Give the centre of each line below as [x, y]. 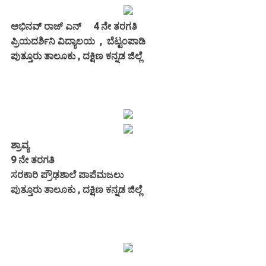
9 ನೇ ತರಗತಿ [33, 160]
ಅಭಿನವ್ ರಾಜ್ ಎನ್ [52, 26]
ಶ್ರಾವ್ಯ [21, 145]
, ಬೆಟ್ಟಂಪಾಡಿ [120, 41]
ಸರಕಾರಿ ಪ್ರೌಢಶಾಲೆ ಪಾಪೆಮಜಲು [68, 175]
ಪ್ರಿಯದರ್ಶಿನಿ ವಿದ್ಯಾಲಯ [53, 41]
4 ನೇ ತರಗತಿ [115, 26]
